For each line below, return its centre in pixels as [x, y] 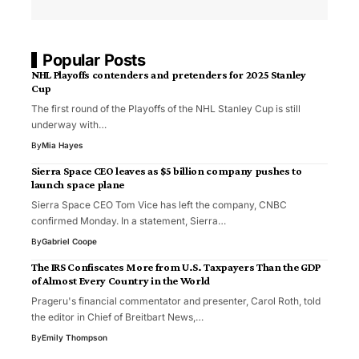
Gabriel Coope [69, 241]
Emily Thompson [75, 337]
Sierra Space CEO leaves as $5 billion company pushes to [167, 170]
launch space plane [78, 184]
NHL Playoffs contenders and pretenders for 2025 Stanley [169, 74]
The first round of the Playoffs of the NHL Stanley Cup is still [166, 108]
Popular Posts [94, 60]
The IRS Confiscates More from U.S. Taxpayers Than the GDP [176, 266]
